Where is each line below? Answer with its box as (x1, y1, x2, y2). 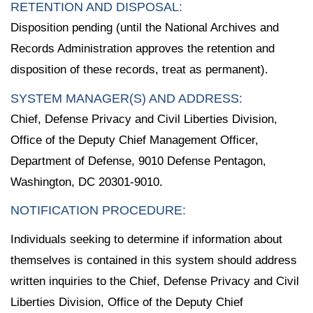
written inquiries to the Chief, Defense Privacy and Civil (10, 275, 299, 289)
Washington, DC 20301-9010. (10, 175, 163, 189)
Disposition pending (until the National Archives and (10, 20, 279, 34)
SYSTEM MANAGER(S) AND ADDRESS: (10, 91, 242, 105)
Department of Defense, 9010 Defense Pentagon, (10, 154, 266, 168)
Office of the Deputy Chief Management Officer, (10, 133, 259, 147)
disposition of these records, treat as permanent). (10, 62, 268, 76)
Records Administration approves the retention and (10, 41, 275, 55)
